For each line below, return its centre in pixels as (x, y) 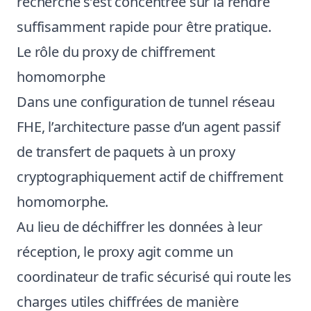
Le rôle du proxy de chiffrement (116, 52)
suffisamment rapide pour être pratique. (144, 27)
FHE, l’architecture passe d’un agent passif (149, 127)
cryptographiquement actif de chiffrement (150, 177)
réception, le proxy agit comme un (125, 252)
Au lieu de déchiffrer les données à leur (140, 227)
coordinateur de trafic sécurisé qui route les (154, 277)
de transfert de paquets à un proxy (126, 152)
